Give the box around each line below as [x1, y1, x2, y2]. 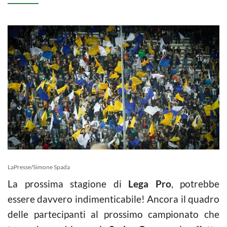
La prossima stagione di [8, 177, 128, 190]
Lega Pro [128, 177, 171, 190]
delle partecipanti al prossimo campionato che [8, 208, 219, 220]
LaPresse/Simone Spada [8, 163, 70, 171]
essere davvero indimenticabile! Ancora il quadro [8, 193, 219, 205]
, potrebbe [171, 177, 219, 190]
